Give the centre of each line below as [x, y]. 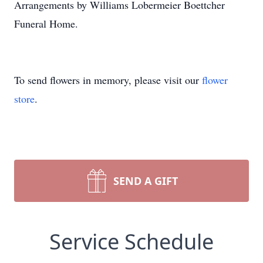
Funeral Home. [46, 23]
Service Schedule [131, 242]
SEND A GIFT [146, 181]
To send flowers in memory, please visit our [108, 80]
